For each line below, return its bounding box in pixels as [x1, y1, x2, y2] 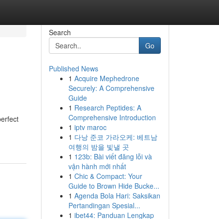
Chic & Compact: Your [74, 171, 142, 181]
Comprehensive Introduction [68, 112, 156, 122]
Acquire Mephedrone [74, 73, 139, 83]
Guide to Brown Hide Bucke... [68, 181, 159, 191]
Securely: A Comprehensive [68, 83, 154, 93]
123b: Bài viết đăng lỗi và [74, 152, 152, 161]
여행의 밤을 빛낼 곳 [68, 142, 129, 152]
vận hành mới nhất [68, 161, 126, 171]
